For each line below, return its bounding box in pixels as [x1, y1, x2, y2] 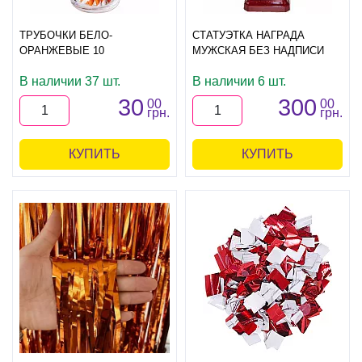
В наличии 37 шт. [19, 74, 120, 88]
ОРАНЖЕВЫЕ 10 [19, 44, 104, 57]
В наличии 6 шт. [192, 74, 286, 88]
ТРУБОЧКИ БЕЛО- [19, 28, 112, 41]
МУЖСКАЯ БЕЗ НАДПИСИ [192, 44, 324, 57]
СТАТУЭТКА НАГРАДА [192, 28, 305, 41]
